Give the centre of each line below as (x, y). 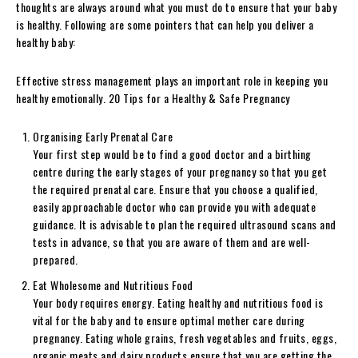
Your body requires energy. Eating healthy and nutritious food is (178, 302)
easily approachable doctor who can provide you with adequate (174, 206)
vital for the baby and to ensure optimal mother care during (169, 320)
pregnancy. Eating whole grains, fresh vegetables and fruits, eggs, (185, 337)
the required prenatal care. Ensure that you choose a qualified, (175, 189)
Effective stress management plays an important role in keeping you (172, 80)
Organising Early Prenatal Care (103, 136)
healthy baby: (46, 42)
